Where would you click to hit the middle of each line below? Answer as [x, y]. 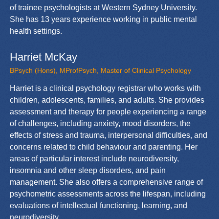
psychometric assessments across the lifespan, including [108, 194]
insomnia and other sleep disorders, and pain [88, 170]
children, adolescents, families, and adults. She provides [107, 100]
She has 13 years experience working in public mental [103, 19]
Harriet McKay [44, 57]
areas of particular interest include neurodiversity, [94, 158]
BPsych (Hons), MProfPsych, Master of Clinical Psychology [100, 70]
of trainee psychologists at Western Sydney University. [103, 7]
